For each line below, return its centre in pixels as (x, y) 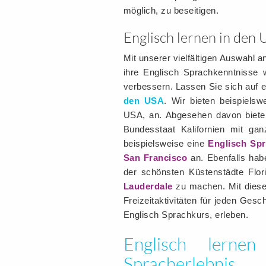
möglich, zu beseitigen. (171, 10)
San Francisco (155, 158)
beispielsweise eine (166, 143)
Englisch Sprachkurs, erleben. (186, 215)
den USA (144, 101)
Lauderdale (148, 186)
